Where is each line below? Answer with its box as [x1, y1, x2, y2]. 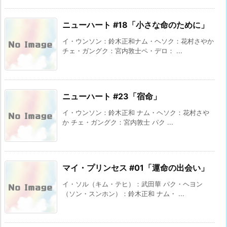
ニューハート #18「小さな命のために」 [62, 20, 209, 30]
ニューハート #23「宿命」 [62, 91, 161, 102]
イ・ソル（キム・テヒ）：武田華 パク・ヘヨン [62, 180, 203, 188]
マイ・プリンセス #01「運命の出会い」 [62, 163, 209, 173]
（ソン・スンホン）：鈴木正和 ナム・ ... [62, 190, 184, 198]
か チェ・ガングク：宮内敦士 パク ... [62, 118, 173, 127]
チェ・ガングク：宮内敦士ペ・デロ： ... [62, 47, 182, 55]
